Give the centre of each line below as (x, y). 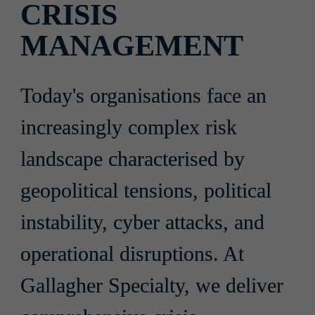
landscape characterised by (132, 159)
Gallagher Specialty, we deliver (152, 285)
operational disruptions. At (132, 254)
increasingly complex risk (128, 127)
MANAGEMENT (131, 46)
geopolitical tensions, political (146, 191)
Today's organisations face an (143, 96)
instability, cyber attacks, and (142, 222)
